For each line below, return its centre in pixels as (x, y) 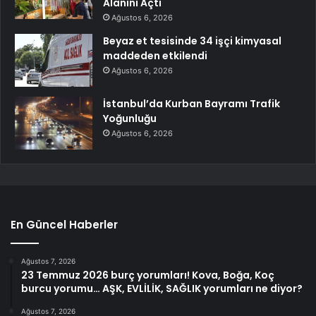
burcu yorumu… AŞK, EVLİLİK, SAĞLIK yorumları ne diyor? (162, 288)
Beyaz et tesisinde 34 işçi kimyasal (192, 41)
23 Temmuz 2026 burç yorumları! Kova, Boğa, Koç (148, 275)
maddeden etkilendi (155, 55)
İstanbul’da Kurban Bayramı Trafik (192, 103)
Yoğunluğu (130, 118)
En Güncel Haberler (64, 224)
